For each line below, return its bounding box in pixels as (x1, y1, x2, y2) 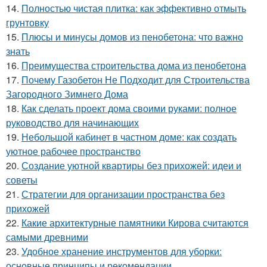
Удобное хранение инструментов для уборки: (21, 244, 222, 258)
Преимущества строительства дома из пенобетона (21, 58, 246, 72)
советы (6, 172, 38, 187)
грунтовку (6, 15, 49, 29)
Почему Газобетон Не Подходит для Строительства (21, 72, 250, 86)
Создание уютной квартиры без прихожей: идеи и (21, 158, 241, 172)
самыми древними (6, 229, 88, 244)
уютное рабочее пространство (6, 144, 141, 158)
